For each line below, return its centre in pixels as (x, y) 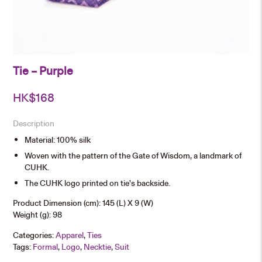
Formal (46, 246)
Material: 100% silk (58, 139)
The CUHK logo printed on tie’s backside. (98, 183)
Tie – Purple (43, 70)
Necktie (98, 246)
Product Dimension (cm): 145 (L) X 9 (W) (83, 203)
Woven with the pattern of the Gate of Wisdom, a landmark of (133, 155)
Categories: (35, 235)
